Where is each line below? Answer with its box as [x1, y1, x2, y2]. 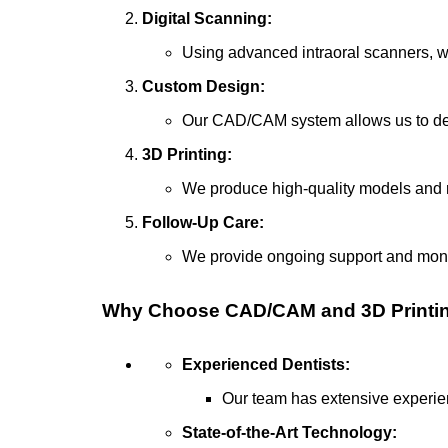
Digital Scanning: [142, 9, 272, 27]
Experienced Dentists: [182, 355, 350, 373]
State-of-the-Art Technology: [182, 423, 397, 441]
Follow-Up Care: [142, 213, 264, 231]
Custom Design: [142, 77, 265, 95]
